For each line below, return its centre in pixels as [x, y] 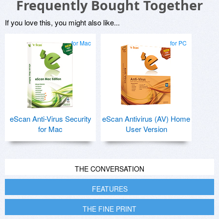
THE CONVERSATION [109, 169]
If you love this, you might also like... [62, 22]
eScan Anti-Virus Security [50, 119]
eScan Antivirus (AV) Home [146, 119]
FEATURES [109, 189]
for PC [178, 43]
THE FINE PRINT [109, 209]
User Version [146, 129]
